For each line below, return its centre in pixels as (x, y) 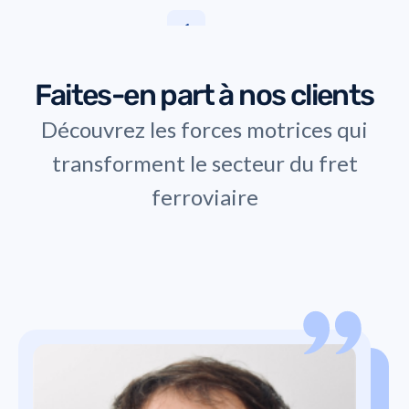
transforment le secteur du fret (204, 163)
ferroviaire (204, 197)
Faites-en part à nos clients (204, 95)
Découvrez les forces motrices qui (204, 130)
